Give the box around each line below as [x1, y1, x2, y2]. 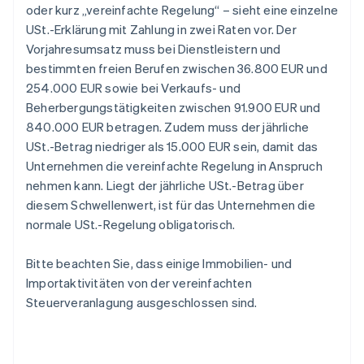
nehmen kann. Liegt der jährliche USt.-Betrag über [26, 177, 304, 194]
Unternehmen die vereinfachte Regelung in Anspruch [26, 158, 323, 175]
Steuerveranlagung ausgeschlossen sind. [26, 294, 258, 311]
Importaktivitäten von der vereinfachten [26, 275, 252, 292]
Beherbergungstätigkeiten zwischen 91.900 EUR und [26, 99, 321, 116]
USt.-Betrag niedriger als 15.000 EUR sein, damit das [26, 138, 318, 155]
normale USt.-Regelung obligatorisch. [26, 216, 236, 233]
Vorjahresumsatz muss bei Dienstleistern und [26, 41, 281, 58]
